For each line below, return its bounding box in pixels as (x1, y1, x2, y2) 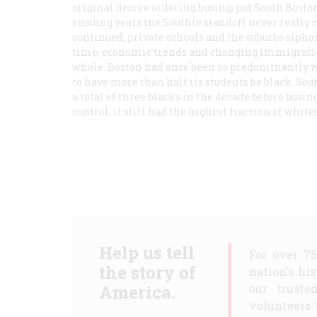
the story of (98, 261, 196, 284)
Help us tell (98, 241, 195, 264)
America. (98, 281, 176, 304)
